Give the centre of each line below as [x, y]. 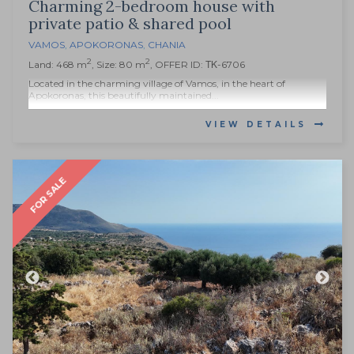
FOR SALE [48, 195]
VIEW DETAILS [256, 125]
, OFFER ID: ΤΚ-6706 [198, 65]
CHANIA [167, 45]
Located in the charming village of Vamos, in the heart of [157, 84]
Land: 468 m [58, 65]
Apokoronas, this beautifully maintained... [124, 96]
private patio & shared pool [130, 24]
